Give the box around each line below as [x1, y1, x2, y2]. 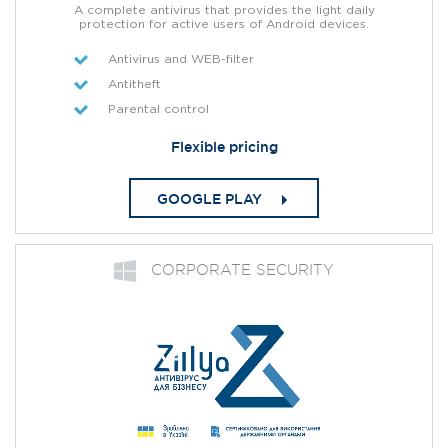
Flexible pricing [170, 139, 278, 155]
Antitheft [108, 79, 161, 90]
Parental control [108, 104, 209, 115]
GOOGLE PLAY [156, 191, 262, 207]
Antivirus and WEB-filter [108, 54, 254, 65]
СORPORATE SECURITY [151, 261, 334, 279]
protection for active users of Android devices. [79, 19, 369, 30]
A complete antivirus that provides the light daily [73, 5, 375, 16]
